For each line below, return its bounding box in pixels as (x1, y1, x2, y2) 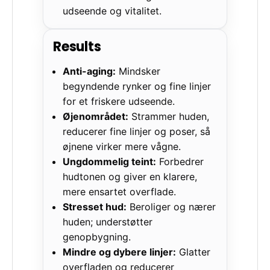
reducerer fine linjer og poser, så (63, 125, 211, 137)
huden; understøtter (63, 215, 153, 228)
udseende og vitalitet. (63, 4, 162, 17)
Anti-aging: (63, 64, 116, 77)
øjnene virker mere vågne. (63, 140, 181, 152)
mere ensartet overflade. (63, 185, 177, 198)
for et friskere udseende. (63, 95, 175, 107)
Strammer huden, (128, 110, 210, 122)
